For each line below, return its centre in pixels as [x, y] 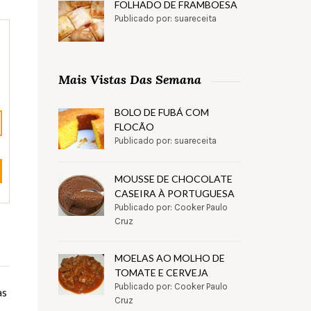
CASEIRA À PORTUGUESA [174, 194]
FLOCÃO [134, 127]
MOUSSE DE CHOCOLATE [173, 179]
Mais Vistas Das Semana [129, 80]
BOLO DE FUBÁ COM [161, 112]
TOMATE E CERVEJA [161, 273]
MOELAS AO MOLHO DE [169, 258]
